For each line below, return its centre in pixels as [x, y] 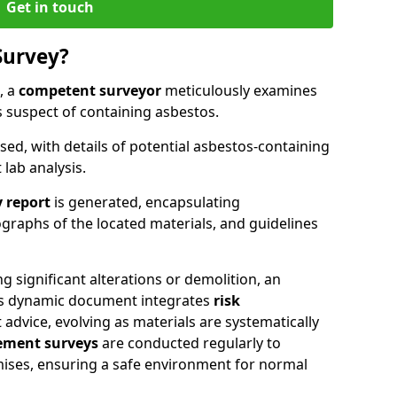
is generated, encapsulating [145, 202]
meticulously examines [239, 90]
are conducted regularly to [190, 343]
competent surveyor [90, 90]
